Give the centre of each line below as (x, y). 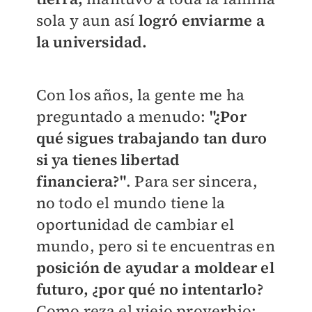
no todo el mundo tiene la (131, 202)
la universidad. (92, 41)
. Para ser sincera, (192, 181)
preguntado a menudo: (123, 116)
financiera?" (81, 181)
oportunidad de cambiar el (135, 224)
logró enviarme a (200, 20)
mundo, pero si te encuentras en (155, 245)
